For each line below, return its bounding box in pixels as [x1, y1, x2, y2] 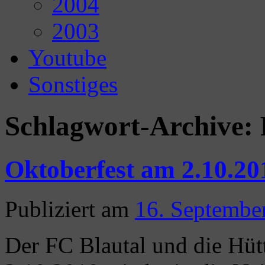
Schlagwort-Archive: [5, 111, 260, 142]
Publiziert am [5, 196, 129, 222]
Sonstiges [28, 72, 118, 97]
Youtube [28, 45, 106, 70]
